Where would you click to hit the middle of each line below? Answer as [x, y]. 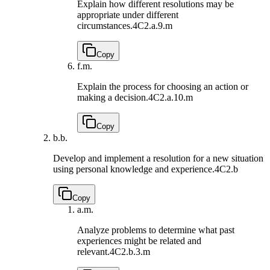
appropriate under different [128, 14]
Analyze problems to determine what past [156, 230]
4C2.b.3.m [130, 251]
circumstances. [105, 25]
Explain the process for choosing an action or [163, 86]
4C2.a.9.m [152, 25]
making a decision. [113, 97]
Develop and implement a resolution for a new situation [158, 158]
